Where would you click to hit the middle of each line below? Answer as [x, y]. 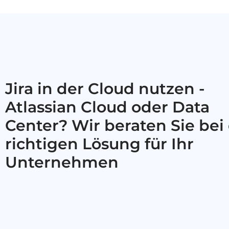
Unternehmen [62, 162]
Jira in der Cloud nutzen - [105, 88]
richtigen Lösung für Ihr [99, 144]
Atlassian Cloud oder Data [107, 107]
